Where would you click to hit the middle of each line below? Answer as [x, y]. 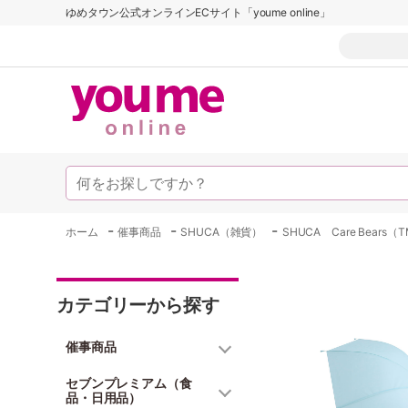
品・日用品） [104, 398]
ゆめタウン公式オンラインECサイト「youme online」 [199, 12]
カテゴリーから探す [138, 305]
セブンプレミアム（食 [129, 383]
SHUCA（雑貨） [222, 232]
